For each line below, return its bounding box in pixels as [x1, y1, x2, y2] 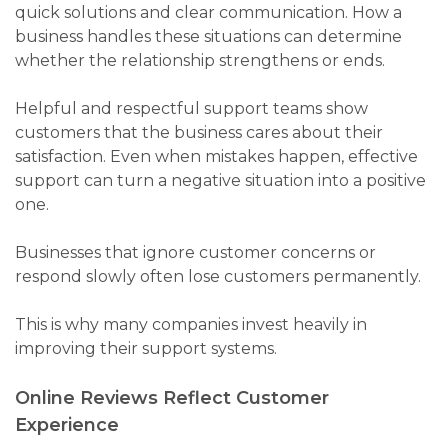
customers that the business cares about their [15, 123, 383, 143]
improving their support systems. [15, 339, 277, 359]
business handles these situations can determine [15, 27, 402, 47]
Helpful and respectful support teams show [15, 99, 368, 119]
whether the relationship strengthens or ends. [15, 51, 385, 71]
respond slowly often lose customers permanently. [15, 267, 421, 287]
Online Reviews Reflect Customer [15, 387, 329, 410]
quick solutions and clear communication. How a [15, 3, 402, 23]
